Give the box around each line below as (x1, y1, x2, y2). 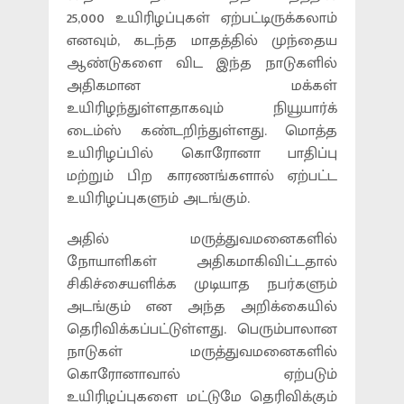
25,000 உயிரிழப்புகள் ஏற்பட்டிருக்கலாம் (67, 5, 337, 32)
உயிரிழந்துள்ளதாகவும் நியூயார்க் (67, 96, 337, 122)
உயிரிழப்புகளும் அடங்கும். (67, 186, 250, 212)
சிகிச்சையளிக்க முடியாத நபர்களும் (67, 271, 337, 298)
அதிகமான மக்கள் (67, 73, 337, 99)
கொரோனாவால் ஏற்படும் (67, 362, 337, 388)
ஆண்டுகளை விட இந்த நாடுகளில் (67, 50, 337, 77)
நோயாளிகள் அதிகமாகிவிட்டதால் (67, 249, 337, 275)
